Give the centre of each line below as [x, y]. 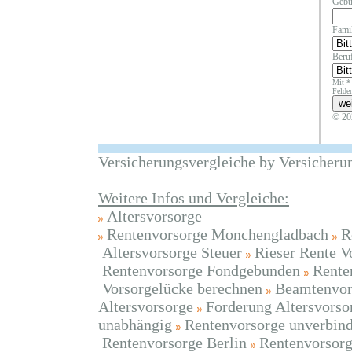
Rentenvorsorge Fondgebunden [201, 270]
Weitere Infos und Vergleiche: [194, 198]
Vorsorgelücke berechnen [182, 288]
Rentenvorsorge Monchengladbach [218, 234]
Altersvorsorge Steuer [172, 252]
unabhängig [135, 324]
